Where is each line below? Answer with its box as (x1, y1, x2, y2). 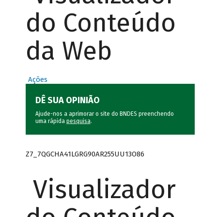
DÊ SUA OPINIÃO (35, 95, 100, 106)
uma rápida (35, 118, 66, 125)
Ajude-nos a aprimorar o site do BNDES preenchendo (35, 110, 174, 118)
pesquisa (66, 118, 91, 125)
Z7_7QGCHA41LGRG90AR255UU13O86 (25, 149, 144, 158)
